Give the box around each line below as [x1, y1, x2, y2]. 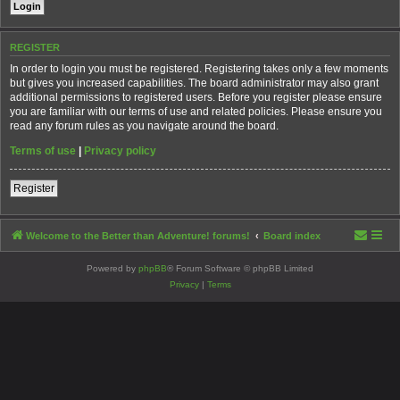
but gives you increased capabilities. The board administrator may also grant [10, 76, 379, 89]
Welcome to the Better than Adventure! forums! [26, 229, 250, 241]
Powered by [87, 262, 138, 273]
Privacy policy [84, 144, 156, 157]
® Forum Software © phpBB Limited [167, 262, 313, 273]
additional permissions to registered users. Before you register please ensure [10, 90, 382, 104]
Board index [263, 229, 321, 241]
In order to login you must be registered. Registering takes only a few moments [10, 62, 388, 75]
